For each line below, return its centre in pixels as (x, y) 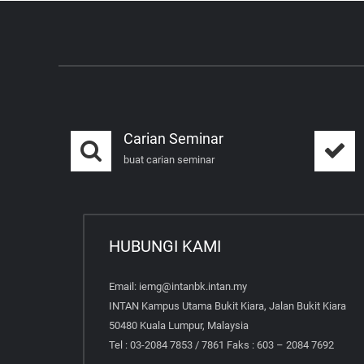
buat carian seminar (169, 159)
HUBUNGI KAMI (165, 246)
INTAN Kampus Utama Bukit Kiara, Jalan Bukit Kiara (227, 305)
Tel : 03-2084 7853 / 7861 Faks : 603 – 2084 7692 (221, 344)
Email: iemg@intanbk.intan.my (178, 286)
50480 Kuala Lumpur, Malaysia (179, 325)
